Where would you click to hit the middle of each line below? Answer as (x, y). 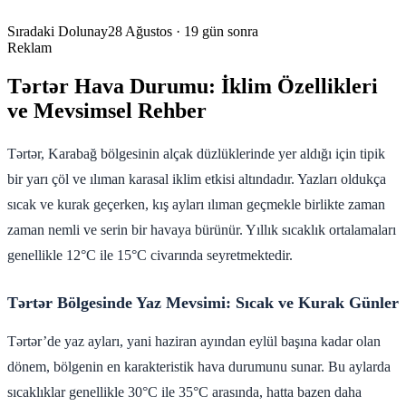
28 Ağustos (142, 31)
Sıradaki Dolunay (58, 31)
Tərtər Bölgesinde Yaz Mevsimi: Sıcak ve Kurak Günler (203, 302)
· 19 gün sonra (217, 31)
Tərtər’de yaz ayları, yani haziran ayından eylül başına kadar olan (194, 341)
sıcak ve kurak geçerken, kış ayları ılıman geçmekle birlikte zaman (196, 204)
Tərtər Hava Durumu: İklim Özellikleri (193, 86)
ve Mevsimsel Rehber (107, 110)
